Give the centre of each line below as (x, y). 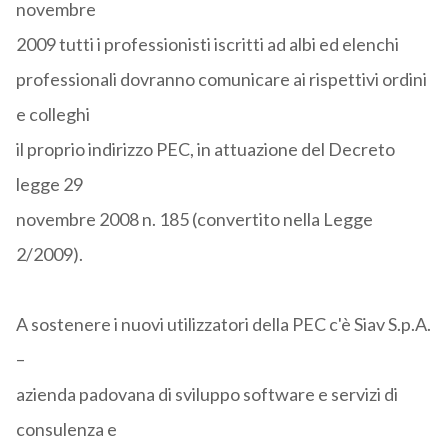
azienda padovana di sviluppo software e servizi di (206, 394)
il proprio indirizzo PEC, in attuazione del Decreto (205, 149)
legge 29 (49, 184)
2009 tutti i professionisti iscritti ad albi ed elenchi (207, 44)
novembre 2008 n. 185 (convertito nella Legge (194, 219)
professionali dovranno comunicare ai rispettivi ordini (221, 79)
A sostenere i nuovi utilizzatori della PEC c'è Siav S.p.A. (223, 324)
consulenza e (66, 429)
